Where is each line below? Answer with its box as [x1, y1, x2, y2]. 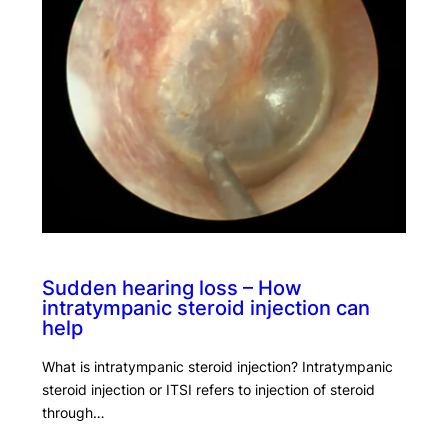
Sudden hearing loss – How [41, 275, 302, 301]
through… [41, 404, 105, 422]
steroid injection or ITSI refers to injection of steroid [41, 381, 375, 399]
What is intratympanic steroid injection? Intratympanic [41, 358, 393, 376]
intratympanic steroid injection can [41, 295, 370, 321]
